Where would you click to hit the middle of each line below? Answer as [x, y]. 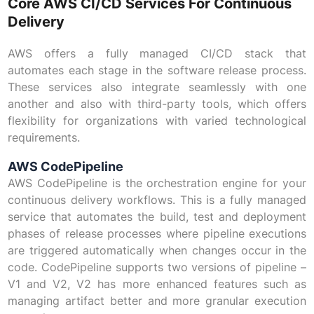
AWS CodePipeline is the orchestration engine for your [157, 183]
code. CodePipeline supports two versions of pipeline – [157, 267]
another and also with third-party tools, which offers [157, 104]
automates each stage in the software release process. [157, 70]
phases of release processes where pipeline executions [157, 234]
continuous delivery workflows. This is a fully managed [157, 200]
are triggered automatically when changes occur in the [157, 251]
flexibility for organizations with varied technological [157, 121]
